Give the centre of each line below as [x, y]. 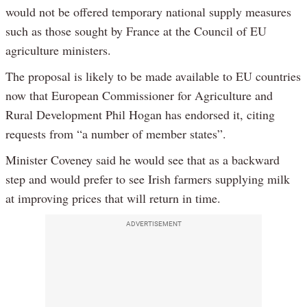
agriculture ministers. [58, 50]
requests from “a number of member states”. [116, 134]
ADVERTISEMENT [153, 224]
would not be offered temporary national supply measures [148, 12]
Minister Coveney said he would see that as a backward [143, 160]
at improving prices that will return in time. [113, 198]
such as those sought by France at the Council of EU [136, 31]
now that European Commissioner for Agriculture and [139, 96]
